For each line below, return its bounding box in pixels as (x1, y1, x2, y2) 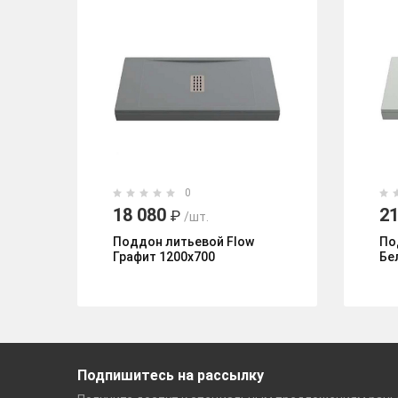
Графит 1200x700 (113, 250, 215, 264)
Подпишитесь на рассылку (77, 367, 264, 384)
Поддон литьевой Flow (113, 235, 254, 249)
